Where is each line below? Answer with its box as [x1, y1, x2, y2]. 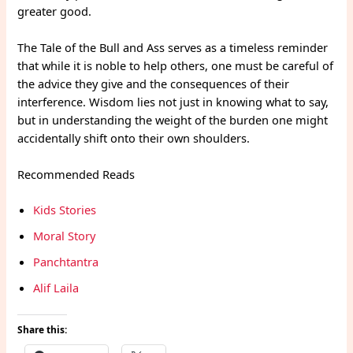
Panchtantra [33, 254, 99, 270]
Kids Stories [33, 202, 97, 218]
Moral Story [33, 228, 96, 244]
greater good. [17, 2, 92, 19]
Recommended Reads [17, 166, 136, 183]
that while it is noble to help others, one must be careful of [17, 57, 334, 73]
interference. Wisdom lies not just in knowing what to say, [17, 93, 329, 110]
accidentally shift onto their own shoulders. [17, 129, 251, 146]
